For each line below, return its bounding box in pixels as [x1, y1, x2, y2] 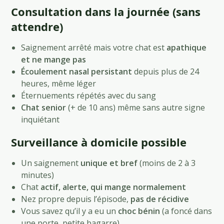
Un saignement [21, 157, 81, 168]
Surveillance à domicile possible [11, 134, 187, 149]
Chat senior [21, 101, 66, 113]
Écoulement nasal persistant [21, 65, 132, 77]
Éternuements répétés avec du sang [21, 89, 156, 101]
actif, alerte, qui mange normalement [40, 181, 186, 192]
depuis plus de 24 [132, 65, 199, 77]
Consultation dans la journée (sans [11, 3, 201, 19]
